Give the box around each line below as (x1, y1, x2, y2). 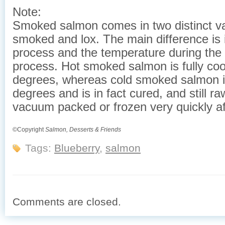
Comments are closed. (13, 195, 121, 207)
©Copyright (13, 126, 45, 134)
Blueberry (54, 142, 99, 154)
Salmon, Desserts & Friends (45, 126, 121, 134)
